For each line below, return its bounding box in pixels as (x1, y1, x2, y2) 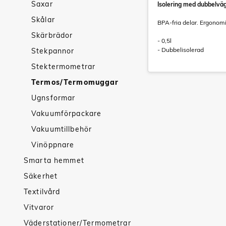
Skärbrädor (31, 31, 73, 40)
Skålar (31, 15, 55, 24)
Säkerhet (24, 172, 58, 181)
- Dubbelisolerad (157, 46, 204, 53)
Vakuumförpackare (31, 109, 102, 118)
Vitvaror (24, 203, 54, 212)
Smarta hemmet (24, 156, 84, 165)
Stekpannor (31, 46, 75, 55)
